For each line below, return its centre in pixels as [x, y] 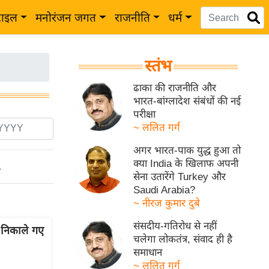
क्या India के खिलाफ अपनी [186, 164]
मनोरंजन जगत [66, 18]
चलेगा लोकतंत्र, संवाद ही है [183, 239]
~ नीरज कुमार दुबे [167, 203]
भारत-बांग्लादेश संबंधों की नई [187, 101]
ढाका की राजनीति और [175, 88]
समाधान [148, 252]
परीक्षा [145, 114]
